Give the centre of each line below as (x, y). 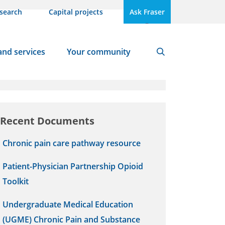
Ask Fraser (147, 12)
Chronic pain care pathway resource (72, 143)
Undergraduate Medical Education (68, 204)
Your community (98, 52)
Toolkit (16, 181)
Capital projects (76, 12)
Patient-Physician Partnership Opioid (73, 166)
